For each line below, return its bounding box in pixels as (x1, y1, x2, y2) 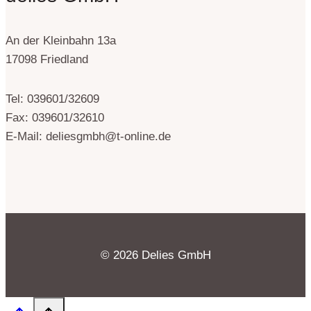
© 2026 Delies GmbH (100, 249, 211, 262)
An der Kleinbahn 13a (6, 34, 116, 48)
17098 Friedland (6, 53, 88, 67)
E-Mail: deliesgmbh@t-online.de (6, 130, 171, 144)
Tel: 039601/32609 (6, 92, 99, 106)
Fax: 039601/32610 (6, 111, 104, 125)
